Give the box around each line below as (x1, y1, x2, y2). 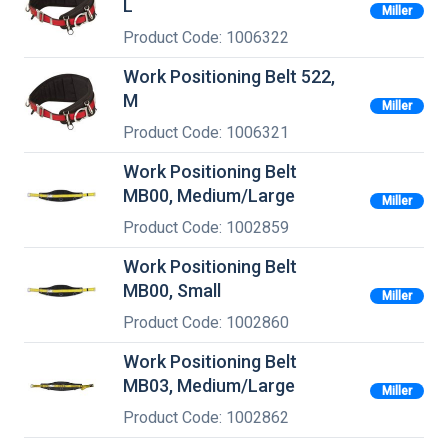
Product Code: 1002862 (123, 407, 289, 427)
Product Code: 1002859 (123, 217, 289, 237)
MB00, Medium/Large (123, 185, 295, 207)
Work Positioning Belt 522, (123, 66, 335, 88)
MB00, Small (123, 280, 221, 302)
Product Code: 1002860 (123, 312, 289, 332)
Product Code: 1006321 (123, 122, 289, 142)
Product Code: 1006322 (123, 27, 289, 47)
